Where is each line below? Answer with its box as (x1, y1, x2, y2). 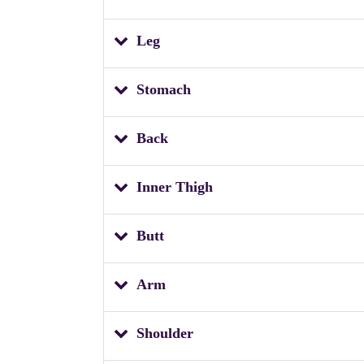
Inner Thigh (136, 178, 213, 195)
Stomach (136, 80, 191, 97)
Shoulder (136, 324, 193, 341)
